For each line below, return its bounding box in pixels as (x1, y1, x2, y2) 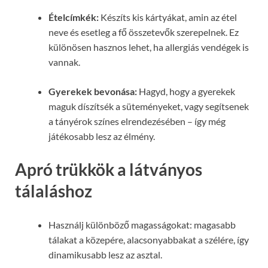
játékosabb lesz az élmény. (48, 130, 155, 142)
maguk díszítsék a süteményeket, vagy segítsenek (48, 100, 249, 112)
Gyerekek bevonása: (48, 86, 137, 98)
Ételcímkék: (48, 11, 99, 23)
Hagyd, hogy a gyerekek (137, 86, 235, 98)
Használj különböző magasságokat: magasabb (48, 218, 236, 230)
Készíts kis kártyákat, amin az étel (99, 11, 237, 23)
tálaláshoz (15, 181, 92, 202)
